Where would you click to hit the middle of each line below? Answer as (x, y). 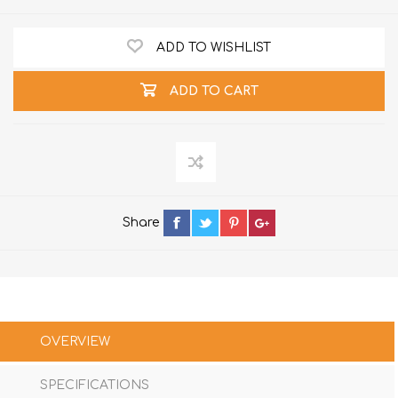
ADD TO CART (214, 91)
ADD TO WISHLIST (214, 47)
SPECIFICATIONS (95, 386)
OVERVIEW (75, 342)
